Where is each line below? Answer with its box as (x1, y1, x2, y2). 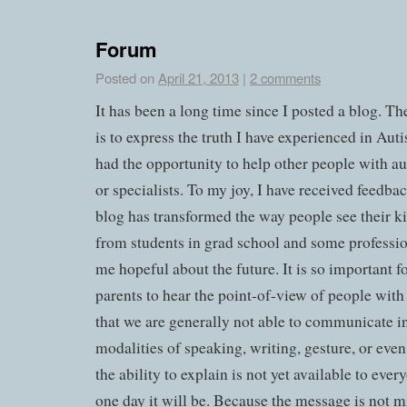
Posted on (95, 67, 154, 87)
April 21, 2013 (158, 67, 239, 87)
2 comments (250, 67, 321, 87)
